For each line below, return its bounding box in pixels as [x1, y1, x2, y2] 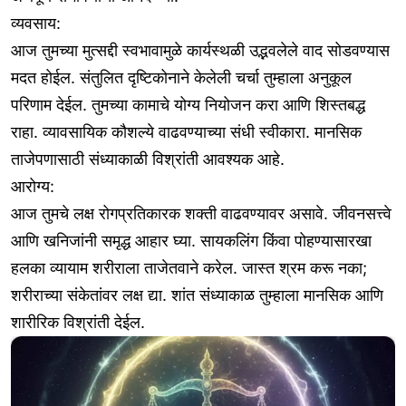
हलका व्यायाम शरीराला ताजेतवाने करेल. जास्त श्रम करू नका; [11, 258, 367, 278]
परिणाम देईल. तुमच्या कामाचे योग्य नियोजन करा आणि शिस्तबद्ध [11, 95, 365, 115]
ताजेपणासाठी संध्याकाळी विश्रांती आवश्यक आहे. [11, 150, 285, 169]
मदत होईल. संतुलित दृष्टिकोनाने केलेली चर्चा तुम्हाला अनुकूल [11, 68, 352, 88]
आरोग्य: [11, 177, 54, 197]
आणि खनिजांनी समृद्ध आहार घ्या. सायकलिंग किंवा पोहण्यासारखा [11, 231, 372, 251]
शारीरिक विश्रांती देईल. [11, 313, 145, 333]
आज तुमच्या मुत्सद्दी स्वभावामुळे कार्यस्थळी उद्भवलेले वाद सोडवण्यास [11, 41, 390, 61]
